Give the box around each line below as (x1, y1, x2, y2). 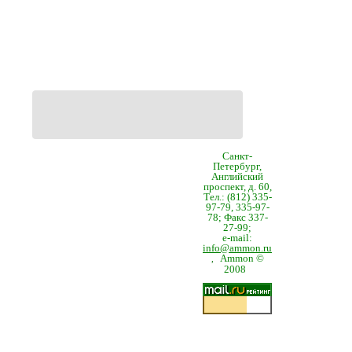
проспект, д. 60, (203, 181, 272, 192)
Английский (211, 170, 263, 182)
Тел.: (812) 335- (203, 191, 272, 203)
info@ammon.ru (203, 242, 272, 254)
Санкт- (222, 150, 252, 162)
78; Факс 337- (207, 211, 268, 223)
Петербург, (213, 160, 262, 172)
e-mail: (222, 232, 252, 244)
